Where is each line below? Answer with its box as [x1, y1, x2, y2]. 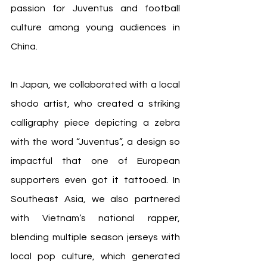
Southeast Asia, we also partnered [11, 194, 180, 204]
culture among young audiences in [11, 23, 180, 32]
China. [11, 42, 38, 51]
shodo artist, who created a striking [11, 99, 180, 108]
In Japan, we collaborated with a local [11, 80, 180, 89]
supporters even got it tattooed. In [11, 175, 180, 185]
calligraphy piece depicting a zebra [11, 118, 180, 128]
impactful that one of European [11, 156, 180, 166]
